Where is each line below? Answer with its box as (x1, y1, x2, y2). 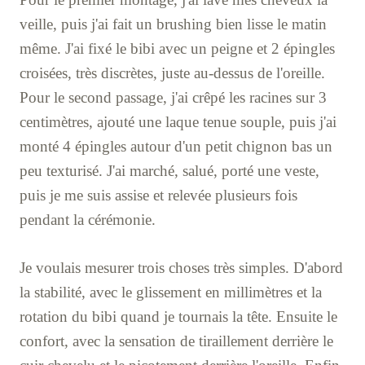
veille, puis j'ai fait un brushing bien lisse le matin (20, 15, 327, 33)
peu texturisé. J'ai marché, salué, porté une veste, (20, 162, 319, 180)
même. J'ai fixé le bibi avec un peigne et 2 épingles (20, 40, 335, 58)
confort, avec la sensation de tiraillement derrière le (20, 332, 333, 350)
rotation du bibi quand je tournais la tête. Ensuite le (20, 307, 337, 325)
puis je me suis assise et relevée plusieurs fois (20, 187, 297, 204)
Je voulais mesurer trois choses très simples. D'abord (20, 258, 343, 276)
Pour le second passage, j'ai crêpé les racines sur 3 (20, 89, 327, 107)
